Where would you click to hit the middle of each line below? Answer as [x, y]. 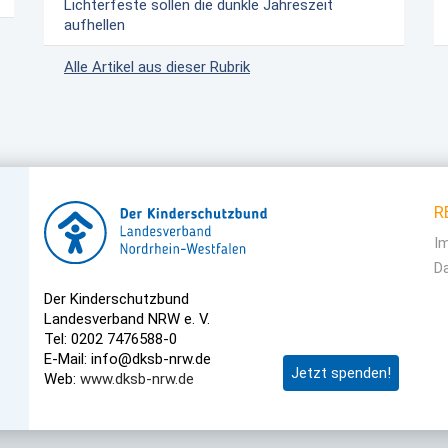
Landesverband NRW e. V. [127, 318]
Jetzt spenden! [341, 373]
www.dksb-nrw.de [137, 378]
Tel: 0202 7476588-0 [110, 338]
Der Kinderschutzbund [116, 298]
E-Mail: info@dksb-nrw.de [127, 358]
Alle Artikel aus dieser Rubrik [157, 67]
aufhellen [94, 25]
